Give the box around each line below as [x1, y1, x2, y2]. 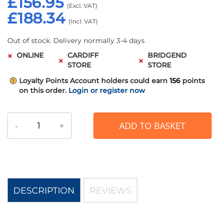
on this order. [19, 86, 66, 95]
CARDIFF [67, 51, 99, 60]
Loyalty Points [19, 76, 68, 86]
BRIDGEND [148, 51, 187, 60]
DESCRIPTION [13, 185, 75, 197]
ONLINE [17, 51, 44, 60]
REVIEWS [89, 185, 131, 197]
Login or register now [68, 86, 145, 95]
